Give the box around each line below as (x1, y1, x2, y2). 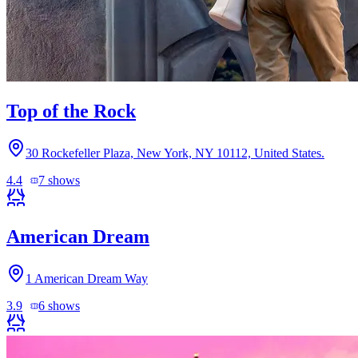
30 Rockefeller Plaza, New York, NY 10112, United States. (26, 145, 324, 160)
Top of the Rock (6, 100, 136, 121)
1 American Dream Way (26, 271, 148, 285)
